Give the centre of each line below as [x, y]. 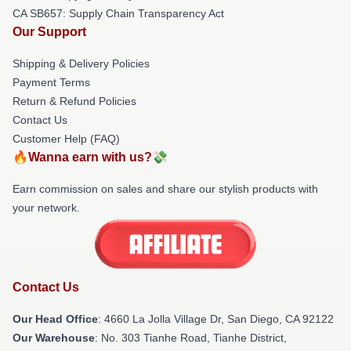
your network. [46, 208]
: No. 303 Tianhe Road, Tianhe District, [191, 337]
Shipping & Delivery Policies [81, 63]
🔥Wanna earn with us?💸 [90, 157]
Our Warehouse [54, 337]
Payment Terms [51, 82]
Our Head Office [55, 318]
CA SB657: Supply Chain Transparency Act [118, 13]
